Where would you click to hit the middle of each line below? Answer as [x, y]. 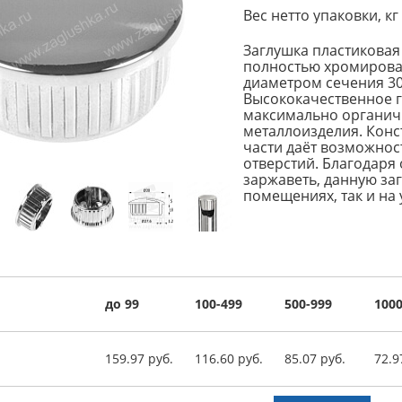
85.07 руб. [315, 358]
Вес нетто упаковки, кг [320, 15]
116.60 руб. [228, 358]
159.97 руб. [139, 358]
